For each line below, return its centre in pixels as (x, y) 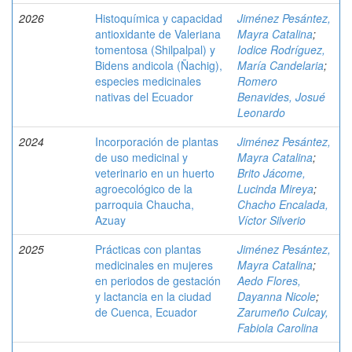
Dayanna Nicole (277, 296)
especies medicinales (148, 81)
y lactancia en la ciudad (153, 296)
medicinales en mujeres (154, 265)
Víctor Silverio (271, 220)
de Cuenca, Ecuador (146, 312)
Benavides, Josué (281, 97)
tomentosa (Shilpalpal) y (155, 49)
